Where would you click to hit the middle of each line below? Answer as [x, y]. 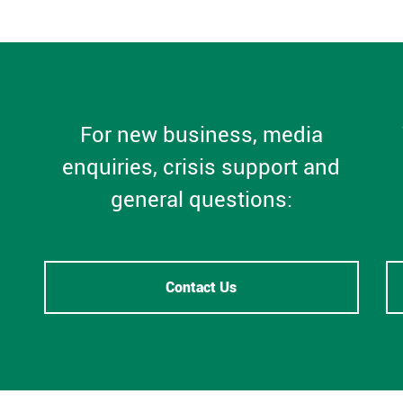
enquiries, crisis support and [201, 167]
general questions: [201, 200]
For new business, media [201, 135]
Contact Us [201, 287]
